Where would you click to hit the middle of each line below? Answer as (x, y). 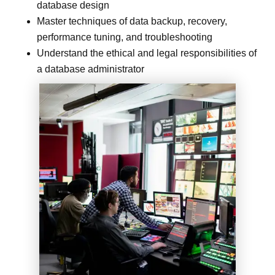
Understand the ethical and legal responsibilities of (147, 53)
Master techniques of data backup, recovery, (132, 21)
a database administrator (91, 69)
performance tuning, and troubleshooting (125, 37)
